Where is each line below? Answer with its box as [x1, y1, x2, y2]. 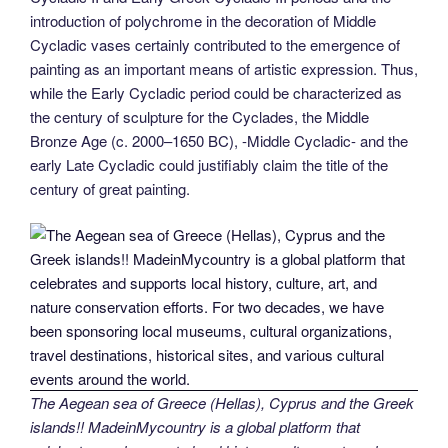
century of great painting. [30, 177, 190, 199]
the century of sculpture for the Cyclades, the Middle [30, 105, 369, 127]
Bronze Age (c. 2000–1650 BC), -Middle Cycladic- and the [30, 129, 408, 151]
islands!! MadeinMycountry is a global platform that [30, 416, 360, 438]
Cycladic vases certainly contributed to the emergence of [30, 33, 400, 55]
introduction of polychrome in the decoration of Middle [30, 9, 376, 31]
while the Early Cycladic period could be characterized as [30, 81, 402, 103]
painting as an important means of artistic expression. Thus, [30, 57, 418, 79]
